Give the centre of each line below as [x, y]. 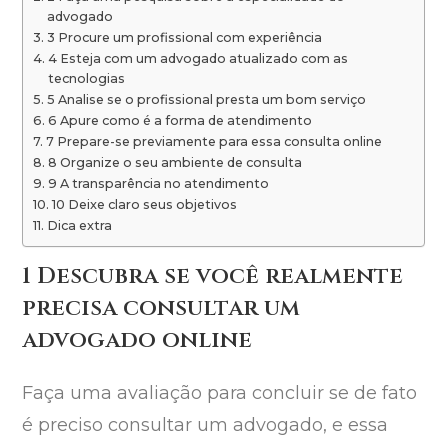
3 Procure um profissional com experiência [184, 38]
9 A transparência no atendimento [158, 184]
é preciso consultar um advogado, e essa [205, 425]
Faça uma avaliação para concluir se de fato [220, 393]
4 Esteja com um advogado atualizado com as [197, 59]
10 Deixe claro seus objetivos [144, 205]
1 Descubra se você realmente [213, 277]
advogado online [137, 341]
